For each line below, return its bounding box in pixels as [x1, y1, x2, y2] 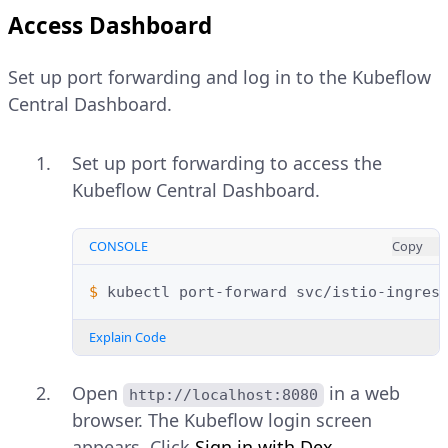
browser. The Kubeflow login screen [72, 408, 372, 433]
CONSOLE [89, 237, 148, 256]
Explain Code [89, 328, 166, 347]
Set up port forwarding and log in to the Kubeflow [8, 65, 431, 90]
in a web [324, 381, 406, 406]
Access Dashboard [8, 10, 212, 42]
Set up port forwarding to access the [72, 151, 382, 176]
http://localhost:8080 [129, 386, 319, 405]
